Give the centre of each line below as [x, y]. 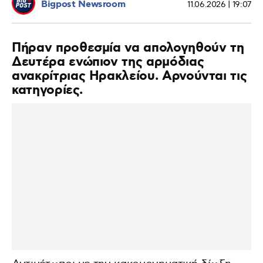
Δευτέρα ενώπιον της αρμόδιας [108, 62]
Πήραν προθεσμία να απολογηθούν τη [128, 48]
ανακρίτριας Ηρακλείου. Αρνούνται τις [129, 76]
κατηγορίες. [47, 90]
